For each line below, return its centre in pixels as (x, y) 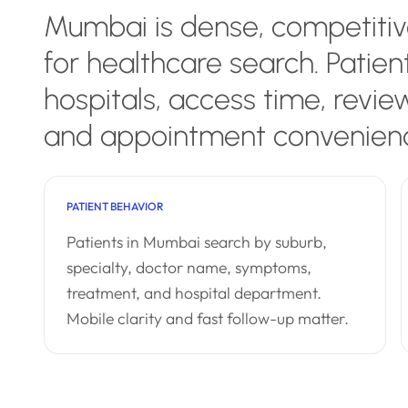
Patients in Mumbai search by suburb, (197, 242)
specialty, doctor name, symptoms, (189, 267)
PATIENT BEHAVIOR (115, 206)
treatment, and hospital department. (194, 293)
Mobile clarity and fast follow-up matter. (208, 318)
